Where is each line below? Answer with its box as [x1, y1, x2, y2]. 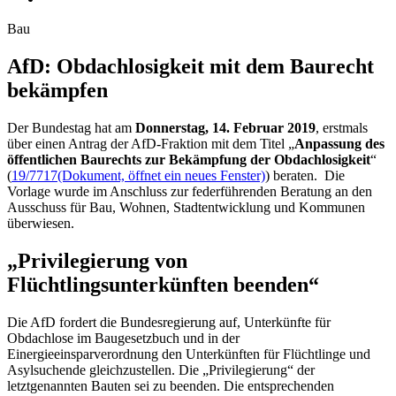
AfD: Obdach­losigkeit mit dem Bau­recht [7, 54, 374, 78]
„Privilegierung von [7, 248, 187, 272]
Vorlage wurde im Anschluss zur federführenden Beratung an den [7, 183, 372, 199]
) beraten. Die [265, 167, 345, 183]
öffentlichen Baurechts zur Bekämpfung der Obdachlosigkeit [7, 151, 370, 167]
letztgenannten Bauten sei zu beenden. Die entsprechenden [7, 377, 334, 393]
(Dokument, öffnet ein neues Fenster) [57, 167, 265, 183]
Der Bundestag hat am [7, 119, 135, 135]
